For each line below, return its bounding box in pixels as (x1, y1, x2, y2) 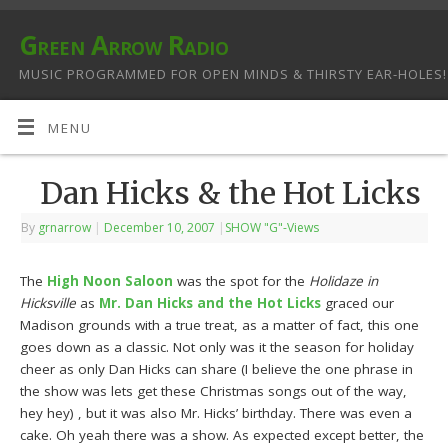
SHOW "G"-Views (225, 219, 320, 237)
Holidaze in (309, 272, 379, 291)
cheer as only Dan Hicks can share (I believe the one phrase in (20, 360, 414, 379)
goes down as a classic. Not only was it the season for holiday (20, 338, 415, 357)
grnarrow (38, 219, 92, 237)
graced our (321, 294, 395, 313)
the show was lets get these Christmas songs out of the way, (20, 382, 408, 401)
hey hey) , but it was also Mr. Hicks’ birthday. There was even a (20, 404, 413, 423)
